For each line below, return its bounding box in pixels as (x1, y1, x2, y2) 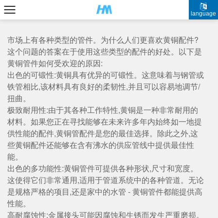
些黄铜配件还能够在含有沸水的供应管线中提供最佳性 (7, 139, 194, 150)
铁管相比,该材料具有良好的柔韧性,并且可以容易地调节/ (7, 81, 200, 92)
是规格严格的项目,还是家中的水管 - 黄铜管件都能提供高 (7, 186, 202, 197)
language (191, 10, 216, 17)
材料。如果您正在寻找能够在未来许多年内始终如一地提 (7, 116, 202, 127)
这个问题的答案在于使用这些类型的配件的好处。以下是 (7, 46, 202, 57)
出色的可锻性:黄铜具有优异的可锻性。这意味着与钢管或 (7, 69, 204, 80)
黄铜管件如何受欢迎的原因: (7, 57, 103, 69)
